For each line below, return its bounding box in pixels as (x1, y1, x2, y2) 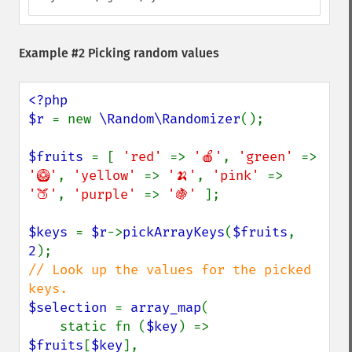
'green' (238, 148, 301, 165)
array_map (130, 299, 201, 316)
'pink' (212, 167, 267, 184)
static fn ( (60, 318, 146, 335)
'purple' (73, 186, 144, 203)
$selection (28, 299, 115, 316)
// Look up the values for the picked (28, 262, 311, 278)
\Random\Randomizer (99, 111, 240, 127)
